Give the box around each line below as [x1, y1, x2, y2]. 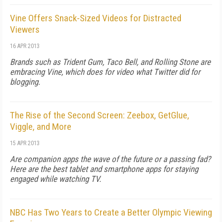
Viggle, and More [10, 121, 71, 132]
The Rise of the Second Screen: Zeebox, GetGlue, [10, 110, 189, 121]
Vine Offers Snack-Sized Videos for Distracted [10, 12, 181, 24]
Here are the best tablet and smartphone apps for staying [10, 164, 198, 174]
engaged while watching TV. [10, 174, 101, 184]
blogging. [10, 77, 40, 87]
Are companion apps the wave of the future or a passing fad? [10, 154, 211, 164]
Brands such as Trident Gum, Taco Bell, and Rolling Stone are [10, 57, 211, 67]
